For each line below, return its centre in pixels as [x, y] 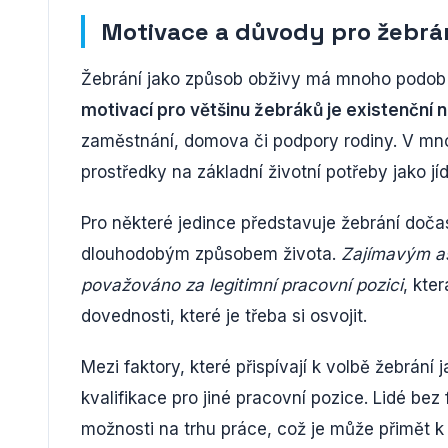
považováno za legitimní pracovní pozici [242, 284]
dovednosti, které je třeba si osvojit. [224, 315]
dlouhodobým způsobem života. [211, 253]
